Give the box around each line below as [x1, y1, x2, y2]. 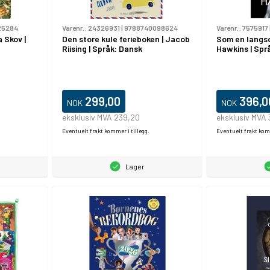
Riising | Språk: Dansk [61, 43, 142, 54]
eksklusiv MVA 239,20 [61, 111, 140, 122]
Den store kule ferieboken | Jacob [61, 34, 190, 45]
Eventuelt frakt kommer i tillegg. [61, 127, 149, 134]
